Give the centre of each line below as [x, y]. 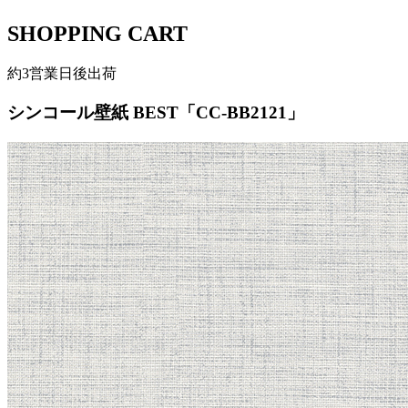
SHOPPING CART [97, 34]
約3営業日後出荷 [62, 74]
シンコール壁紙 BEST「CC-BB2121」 [156, 112]
